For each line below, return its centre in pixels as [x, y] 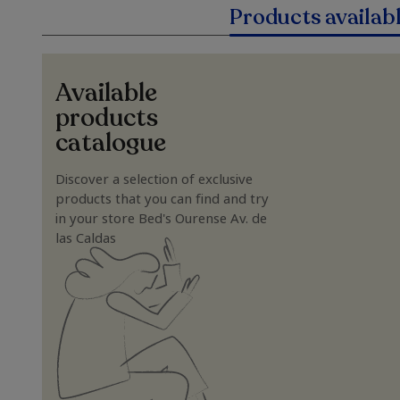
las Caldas [86, 237]
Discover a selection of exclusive [154, 179]
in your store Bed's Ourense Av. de [161, 218]
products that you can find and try [162, 198]
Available [106, 93]
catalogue [111, 143]
